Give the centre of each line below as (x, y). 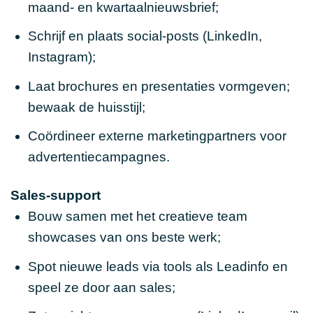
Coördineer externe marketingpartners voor (157, 136)
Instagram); (61, 57)
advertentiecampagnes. (99, 157)
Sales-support (56, 196)
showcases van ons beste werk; (124, 238)
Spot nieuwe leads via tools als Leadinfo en (158, 266)
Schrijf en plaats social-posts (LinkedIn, (145, 36)
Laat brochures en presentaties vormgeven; (159, 86)
